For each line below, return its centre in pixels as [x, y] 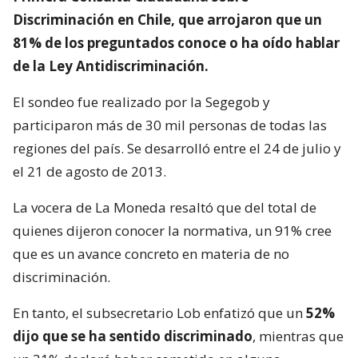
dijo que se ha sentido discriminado [133, 336]
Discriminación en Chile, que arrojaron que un [167, 19]
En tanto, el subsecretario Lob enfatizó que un [159, 312]
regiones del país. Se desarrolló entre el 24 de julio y [177, 148]
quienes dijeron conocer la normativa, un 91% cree [172, 230]
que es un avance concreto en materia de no [151, 253]
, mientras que [298, 336]
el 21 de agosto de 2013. [89, 171]
